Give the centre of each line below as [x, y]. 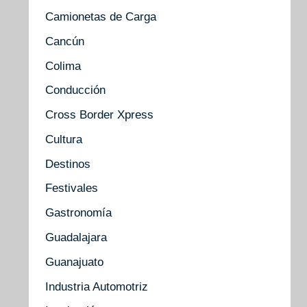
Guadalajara [76, 237]
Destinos [68, 164]
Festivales [72, 188]
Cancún [65, 41]
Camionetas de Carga [101, 16]
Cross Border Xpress [100, 115]
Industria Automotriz [97, 286]
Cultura [64, 139]
